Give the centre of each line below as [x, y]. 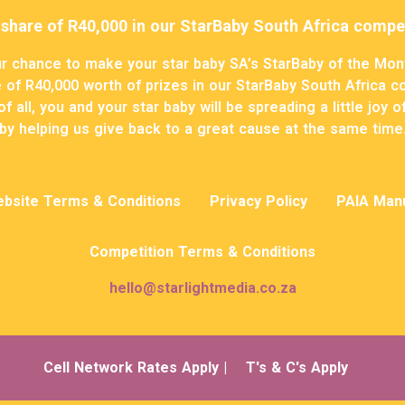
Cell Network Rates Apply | [137, 368]
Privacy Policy [259, 202]
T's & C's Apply [297, 368]
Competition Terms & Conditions [202, 252]
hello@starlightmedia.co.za [202, 288]
